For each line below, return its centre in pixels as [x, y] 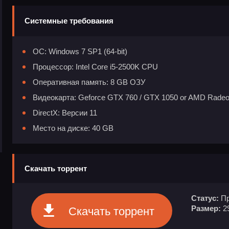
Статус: [205, 198]
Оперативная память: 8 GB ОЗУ [89, 82]
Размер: [206, 208]
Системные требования [69, 20]
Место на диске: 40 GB [73, 128]
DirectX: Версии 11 [65, 112]
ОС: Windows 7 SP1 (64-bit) [80, 51]
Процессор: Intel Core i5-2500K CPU [95, 66]
